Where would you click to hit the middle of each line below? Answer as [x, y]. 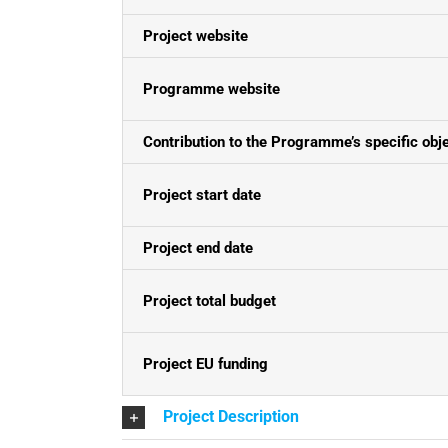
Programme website [211, 89]
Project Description [231, 416]
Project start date [202, 195]
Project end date [198, 248]
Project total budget [209, 301]
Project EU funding [205, 364]
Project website [195, 36]
